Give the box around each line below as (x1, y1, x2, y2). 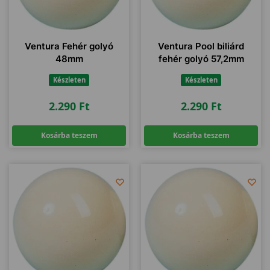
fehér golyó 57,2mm (158, 53, 244, 64)
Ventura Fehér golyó (25, 40, 113, 52)
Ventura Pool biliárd (158, 40, 244, 52)
